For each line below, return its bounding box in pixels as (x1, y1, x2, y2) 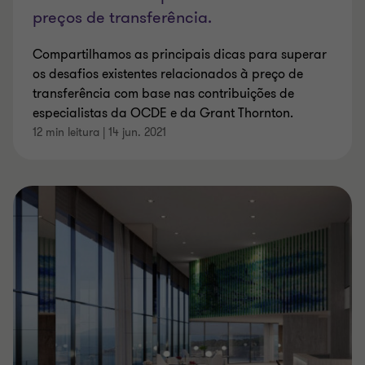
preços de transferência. (33, 7, 212, 29)
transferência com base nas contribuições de (33, 85, 294, 103)
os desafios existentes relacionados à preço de (33, 65, 303, 84)
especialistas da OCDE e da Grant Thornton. (33, 104, 293, 123)
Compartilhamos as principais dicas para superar (33, 46, 327, 64)
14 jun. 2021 (108, 125, 166, 140)
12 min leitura (33, 125, 99, 140)
